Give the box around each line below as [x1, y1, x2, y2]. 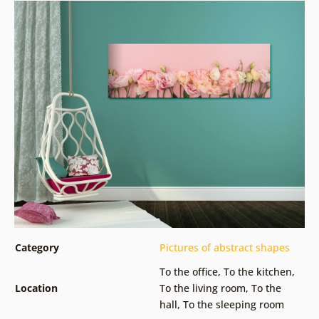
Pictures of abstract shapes [159, 241, 290, 255]
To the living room [159, 281, 246, 296]
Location [14, 281, 58, 296]
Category [14, 241, 59, 255]
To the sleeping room [182, 298, 284, 312]
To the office [159, 265, 218, 279]
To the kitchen [223, 265, 292, 279]
